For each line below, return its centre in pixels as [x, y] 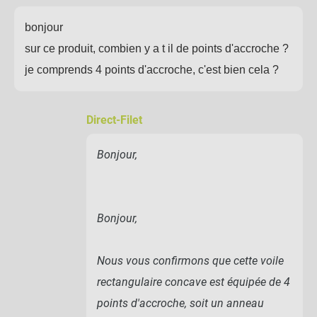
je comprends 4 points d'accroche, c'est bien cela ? [152, 69]
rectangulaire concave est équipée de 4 [194, 282]
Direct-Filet [114, 120]
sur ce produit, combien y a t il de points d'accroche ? [157, 48]
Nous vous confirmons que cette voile [190, 260]
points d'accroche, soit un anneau [180, 303]
